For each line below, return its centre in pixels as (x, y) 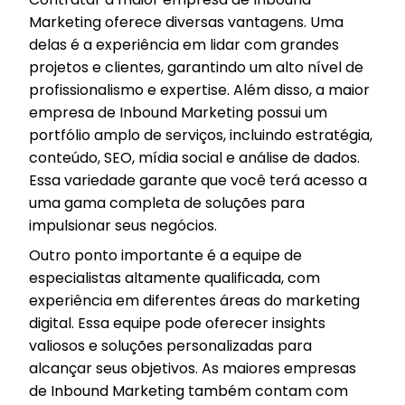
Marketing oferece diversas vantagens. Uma (186, 22)
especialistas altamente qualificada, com (174, 278)
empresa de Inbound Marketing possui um (178, 112)
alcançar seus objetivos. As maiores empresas (193, 368)
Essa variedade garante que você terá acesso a (198, 180)
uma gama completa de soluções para (167, 202)
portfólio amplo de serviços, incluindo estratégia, (201, 135)
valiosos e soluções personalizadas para (170, 345)
